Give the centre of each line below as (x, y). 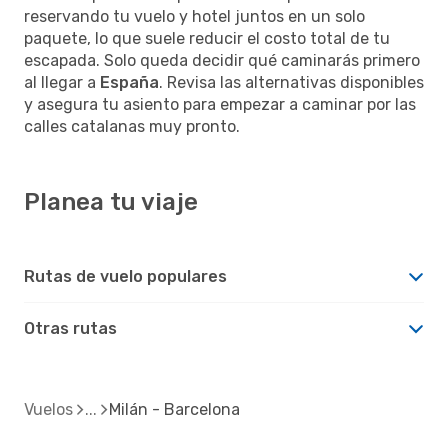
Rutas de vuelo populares (125, 276)
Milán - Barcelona (174, 409)
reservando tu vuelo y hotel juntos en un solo (194, 16)
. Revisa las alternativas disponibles (291, 82)
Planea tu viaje (111, 201)
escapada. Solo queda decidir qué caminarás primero (222, 60)
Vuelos (48, 409)
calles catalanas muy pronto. (132, 126)
